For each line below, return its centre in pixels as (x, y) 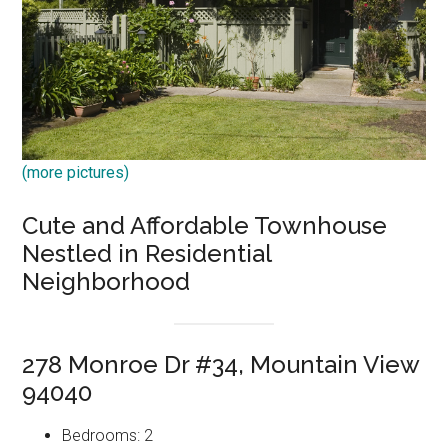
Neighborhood (106, 282)
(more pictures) (76, 173)
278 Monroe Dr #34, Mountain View (221, 365)
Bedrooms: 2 (108, 436)
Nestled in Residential (147, 254)
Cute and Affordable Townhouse (205, 226)
